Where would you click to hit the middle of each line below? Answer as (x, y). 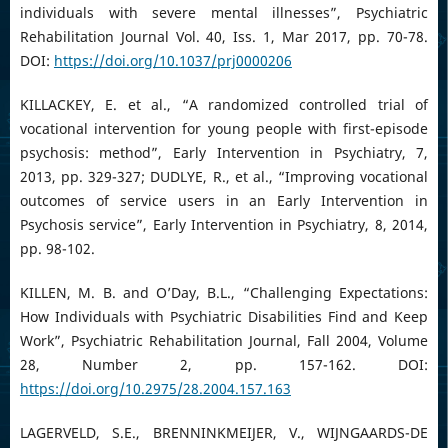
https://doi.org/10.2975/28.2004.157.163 (155, 388)
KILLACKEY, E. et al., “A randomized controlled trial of (224, 104)
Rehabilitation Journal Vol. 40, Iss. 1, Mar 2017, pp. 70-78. (224, 36)
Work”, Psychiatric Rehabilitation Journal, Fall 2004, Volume (224, 340)
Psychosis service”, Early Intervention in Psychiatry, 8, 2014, (224, 224)
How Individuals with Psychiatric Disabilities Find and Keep (224, 316)
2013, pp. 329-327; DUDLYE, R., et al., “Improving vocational (224, 176)
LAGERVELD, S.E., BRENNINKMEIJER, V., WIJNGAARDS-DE (224, 432)
